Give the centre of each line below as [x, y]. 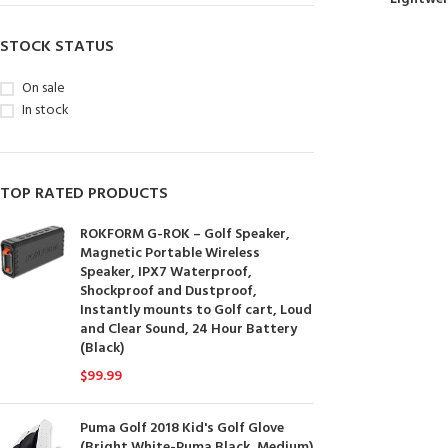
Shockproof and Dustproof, [168, 291]
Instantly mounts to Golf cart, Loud [196, 310]
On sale [43, 88]
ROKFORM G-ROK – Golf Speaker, [185, 234]
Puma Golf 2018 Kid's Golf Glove [182, 428]
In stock [45, 110]
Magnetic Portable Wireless [170, 253]
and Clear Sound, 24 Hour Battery [188, 329]
